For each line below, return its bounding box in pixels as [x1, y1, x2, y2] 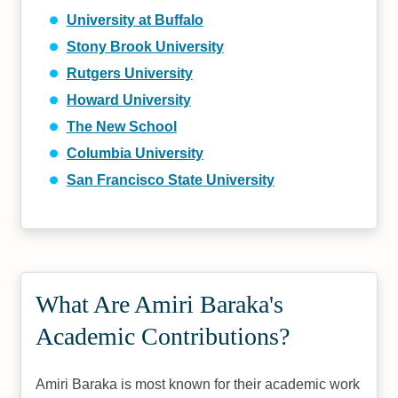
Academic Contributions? [36, 322, 291, 350]
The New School [66, 119, 177, 134]
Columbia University [66, 146, 203, 161]
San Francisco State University [66, 172, 275, 187]
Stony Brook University [66, 39, 224, 54]
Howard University [66, 92, 191, 107]
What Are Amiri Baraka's [36, 291, 284, 318]
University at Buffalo [66, 12, 203, 28]
